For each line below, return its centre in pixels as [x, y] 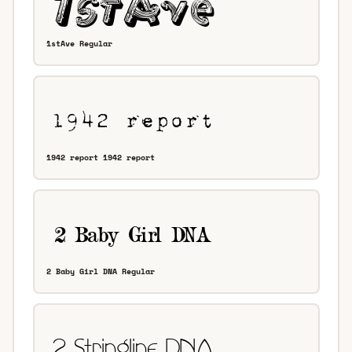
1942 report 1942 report [101, 158]
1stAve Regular [79, 44]
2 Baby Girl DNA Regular [101, 272]
